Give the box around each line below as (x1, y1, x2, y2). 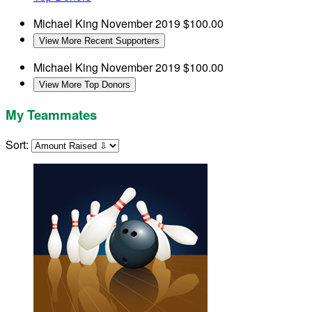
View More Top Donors (39, 79, 130, 90)
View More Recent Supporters (39, 35, 159, 46)
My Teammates (6, 104, 97, 124)
